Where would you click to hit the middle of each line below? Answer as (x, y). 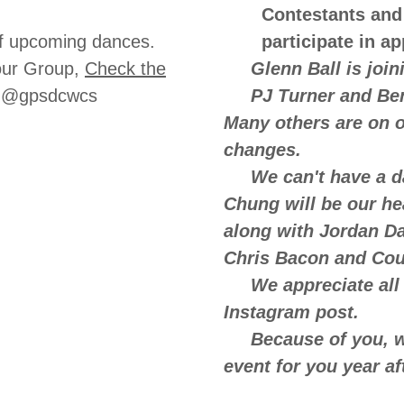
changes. (265, 150)
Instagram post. (294, 312)
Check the (125, 69)
